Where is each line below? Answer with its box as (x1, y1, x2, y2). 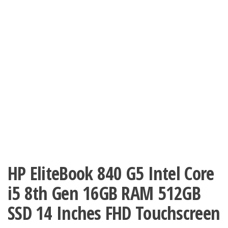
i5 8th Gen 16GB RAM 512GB (8, 181, 201, 206)
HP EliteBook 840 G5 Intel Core (8, 161, 214, 186)
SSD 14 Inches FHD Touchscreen (8, 201, 220, 225)
